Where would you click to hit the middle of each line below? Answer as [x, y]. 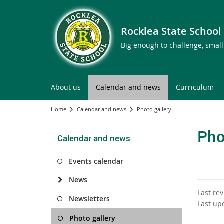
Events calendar [96, 161]
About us [66, 87]
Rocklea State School [171, 31]
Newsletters [89, 199]
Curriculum [195, 87]
